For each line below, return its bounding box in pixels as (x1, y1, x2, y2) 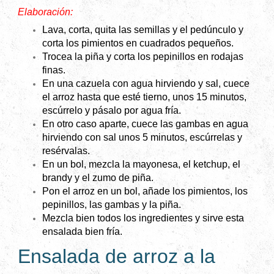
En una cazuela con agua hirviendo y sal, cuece (42, 78, 250, 89)
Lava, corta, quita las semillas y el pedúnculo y (42, 24, 243, 35)
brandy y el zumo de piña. (42, 172, 154, 183)
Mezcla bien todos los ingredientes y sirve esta (42, 213, 244, 224)
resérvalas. (42, 146, 90, 157)
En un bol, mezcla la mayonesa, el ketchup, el (42, 159, 240, 170)
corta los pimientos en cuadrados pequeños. (42, 38, 234, 49)
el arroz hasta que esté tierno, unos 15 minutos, (42, 92, 246, 103)
